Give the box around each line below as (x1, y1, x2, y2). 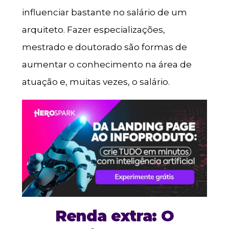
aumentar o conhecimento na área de (21, 59, 192, 70)
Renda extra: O (55, 207, 174, 226)
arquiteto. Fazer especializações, (21, 25, 165, 35)
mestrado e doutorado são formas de (21, 42, 187, 53)
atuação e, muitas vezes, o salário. (21, 77, 170, 87)
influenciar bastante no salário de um (21, 7, 187, 18)
